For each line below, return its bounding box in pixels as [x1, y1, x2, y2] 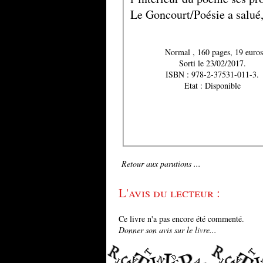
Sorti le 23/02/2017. [178, 57, 246, 69]
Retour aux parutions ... [122, 157, 201, 169]
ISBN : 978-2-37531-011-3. [166, 68, 259, 80]
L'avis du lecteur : [119, 184, 220, 201]
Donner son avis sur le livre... [119, 224, 217, 235]
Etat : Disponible [204, 79, 241, 91]
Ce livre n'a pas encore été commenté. [119, 213, 244, 224]
